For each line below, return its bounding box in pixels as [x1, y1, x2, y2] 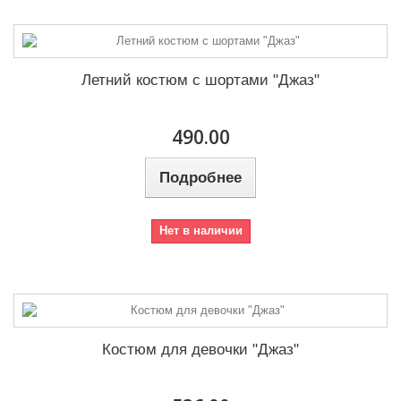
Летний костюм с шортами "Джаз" [81, 72, 320, 90]
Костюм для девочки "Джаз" [102, 341, 299, 359]
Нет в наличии [158, 224, 243, 238]
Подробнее [159, 169, 242, 187]
